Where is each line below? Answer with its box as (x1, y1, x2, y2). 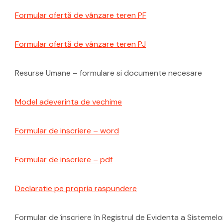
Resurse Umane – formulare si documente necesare (15, 68, 202, 78)
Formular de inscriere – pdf (15, 154, 112, 165)
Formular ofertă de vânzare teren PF (15, 10, 146, 20)
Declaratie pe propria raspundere (15, 183, 137, 194)
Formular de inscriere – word (15, 125, 119, 136)
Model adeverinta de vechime (15, 97, 122, 107)
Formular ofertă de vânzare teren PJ (15, 39, 146, 49)
